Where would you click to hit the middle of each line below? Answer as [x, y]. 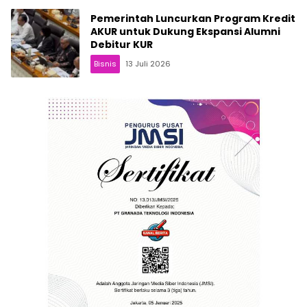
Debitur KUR [122, 45]
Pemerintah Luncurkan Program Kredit [193, 19]
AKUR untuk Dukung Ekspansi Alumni [185, 32]
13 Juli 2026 [148, 64]
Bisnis [105, 64]
